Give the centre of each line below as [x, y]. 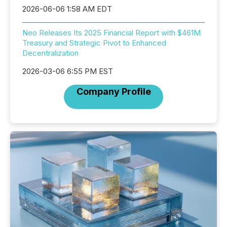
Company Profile [113, 91]
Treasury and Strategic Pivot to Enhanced [94, 43]
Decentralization [50, 53]
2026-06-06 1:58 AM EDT [67, 9]
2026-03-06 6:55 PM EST [68, 71]
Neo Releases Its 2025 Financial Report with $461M [111, 33]
